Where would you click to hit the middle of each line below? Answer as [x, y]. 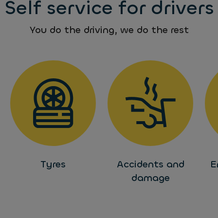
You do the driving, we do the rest [109, 30]
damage [150, 178]
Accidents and [150, 164]
